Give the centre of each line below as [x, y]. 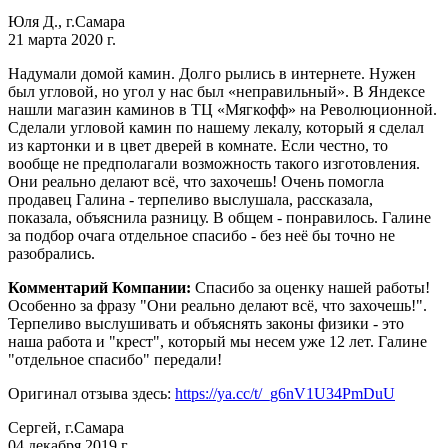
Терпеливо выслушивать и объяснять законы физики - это [206, 323]
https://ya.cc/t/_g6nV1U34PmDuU [285, 393]
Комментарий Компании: [101, 287]
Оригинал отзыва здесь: [91, 393]
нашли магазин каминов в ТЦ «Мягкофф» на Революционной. [222, 109]
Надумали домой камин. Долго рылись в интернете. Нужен [212, 73]
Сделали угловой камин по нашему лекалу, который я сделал [216, 127]
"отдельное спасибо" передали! [117, 359]
